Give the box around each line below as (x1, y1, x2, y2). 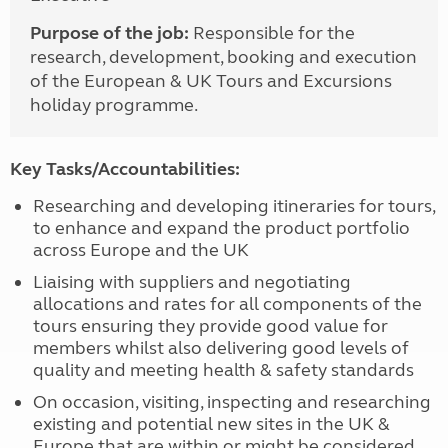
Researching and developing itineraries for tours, (32, 195, 435, 217)
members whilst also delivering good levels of (32, 337, 409, 359)
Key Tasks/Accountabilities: (10, 158, 240, 180)
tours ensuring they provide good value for (32, 315, 388, 337)
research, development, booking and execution (30, 46, 417, 68)
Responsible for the (193, 22, 355, 44)
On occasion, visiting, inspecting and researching (32, 391, 431, 413)
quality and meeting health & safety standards (32, 359, 414, 381)
